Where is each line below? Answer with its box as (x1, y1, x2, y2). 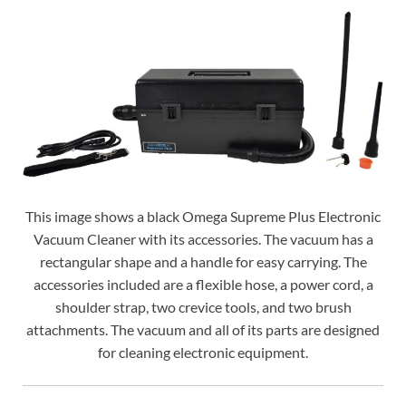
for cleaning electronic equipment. (98, 343, 308, 361)
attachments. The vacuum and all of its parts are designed (26, 320, 380, 338)
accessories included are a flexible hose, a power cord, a (33, 275, 373, 293)
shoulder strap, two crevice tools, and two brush (54, 297, 352, 315)
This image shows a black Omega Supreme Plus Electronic (25, 207, 381, 225)
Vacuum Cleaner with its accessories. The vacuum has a (33, 229, 373, 247)
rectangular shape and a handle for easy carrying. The (39, 252, 367, 270)
